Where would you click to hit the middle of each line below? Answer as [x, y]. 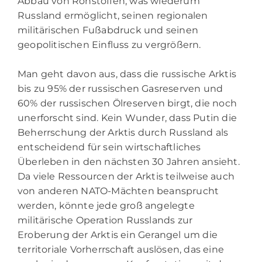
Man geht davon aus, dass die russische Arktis [127, 74]
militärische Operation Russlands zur [105, 220]
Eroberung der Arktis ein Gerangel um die [118, 235]
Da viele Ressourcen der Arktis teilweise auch [126, 176]
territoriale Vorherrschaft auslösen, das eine [121, 249]
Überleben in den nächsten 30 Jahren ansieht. [129, 161]
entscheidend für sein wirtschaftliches [109, 147]
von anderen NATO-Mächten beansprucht [118, 191]
